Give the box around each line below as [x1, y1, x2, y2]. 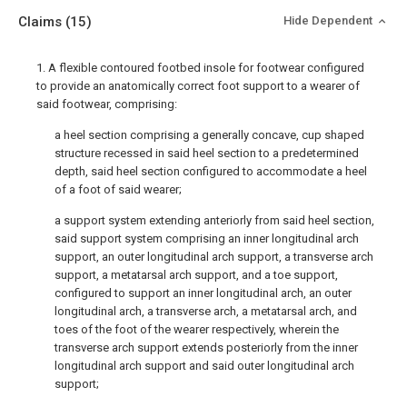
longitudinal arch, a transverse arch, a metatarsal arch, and [55, 304, 357, 318]
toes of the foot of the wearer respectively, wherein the [55, 323, 339, 336]
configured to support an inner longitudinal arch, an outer [55, 286, 352, 300]
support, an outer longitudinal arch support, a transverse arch [55, 250, 373, 263]
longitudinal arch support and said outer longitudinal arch [55, 359, 354, 372]
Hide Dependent [283, 14, 375, 27]
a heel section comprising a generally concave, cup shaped [55, 128, 364, 142]
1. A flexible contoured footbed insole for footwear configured [36, 61, 364, 74]
